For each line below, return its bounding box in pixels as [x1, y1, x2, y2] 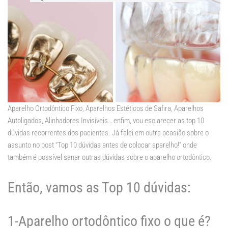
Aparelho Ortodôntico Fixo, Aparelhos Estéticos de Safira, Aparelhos [8, 104, 204, 113]
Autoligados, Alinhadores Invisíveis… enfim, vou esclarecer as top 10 [8, 116, 204, 126]
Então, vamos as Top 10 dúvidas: [8, 179, 191, 196]
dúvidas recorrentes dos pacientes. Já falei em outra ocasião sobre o [8, 128, 209, 138]
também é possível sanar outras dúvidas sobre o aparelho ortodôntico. [8, 153, 212, 162]
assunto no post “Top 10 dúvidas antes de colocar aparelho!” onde [8, 140, 197, 150]
